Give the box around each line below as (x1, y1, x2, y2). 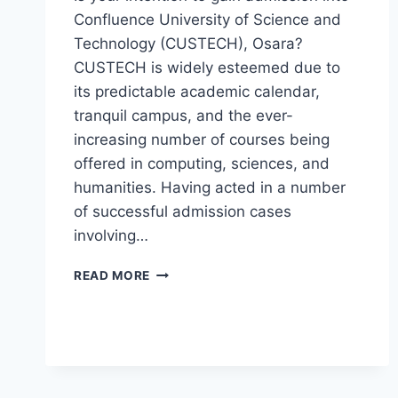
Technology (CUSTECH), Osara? (74, 35, 303, 53)
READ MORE (74, 268, 151, 283)
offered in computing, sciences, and (74, 155, 330, 173)
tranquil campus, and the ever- (74, 107, 293, 125)
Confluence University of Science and (74, 11, 341, 29)
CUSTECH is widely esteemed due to (74, 59, 340, 77)
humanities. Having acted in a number (74, 179, 346, 197)
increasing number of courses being (74, 131, 330, 149)
